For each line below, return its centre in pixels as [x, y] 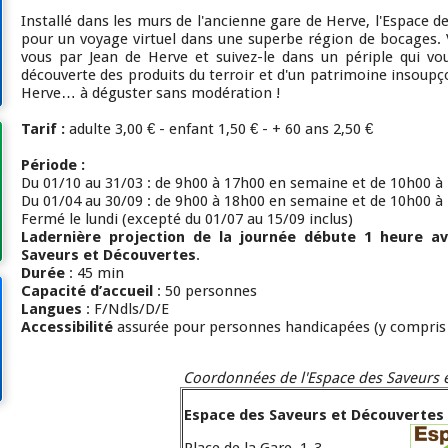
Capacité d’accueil [87, 291]
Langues [53, 309]
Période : [53, 165]
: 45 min [96, 273]
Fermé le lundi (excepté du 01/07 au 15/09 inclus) [187, 219]
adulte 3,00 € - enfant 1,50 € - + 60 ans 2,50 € [221, 129]
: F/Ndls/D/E [127, 309]
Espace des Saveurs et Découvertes [314, 415]
